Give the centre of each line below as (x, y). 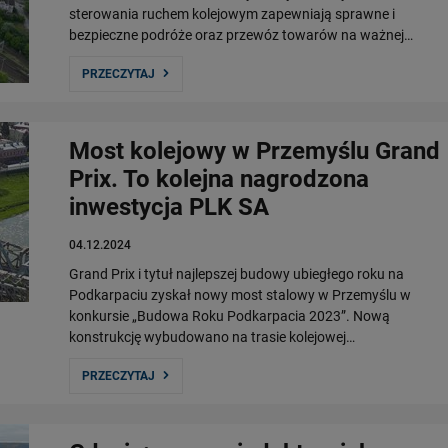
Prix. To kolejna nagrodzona (219, 179)
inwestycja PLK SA (169, 207)
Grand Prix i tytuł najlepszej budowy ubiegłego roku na (236, 274)
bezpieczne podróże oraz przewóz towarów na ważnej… (241, 35)
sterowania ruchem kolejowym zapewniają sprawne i (232, 14)
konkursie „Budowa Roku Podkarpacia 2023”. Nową (229, 316)
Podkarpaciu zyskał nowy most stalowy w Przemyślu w (240, 295)
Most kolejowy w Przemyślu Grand (254, 151)
